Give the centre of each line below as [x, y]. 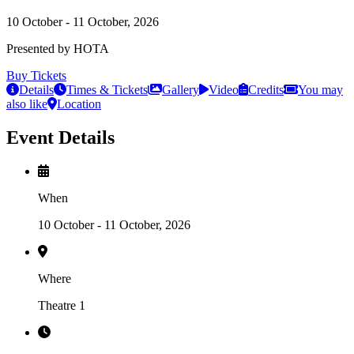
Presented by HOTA [58, 48]
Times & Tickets [107, 89]
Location [79, 104]
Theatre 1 [62, 305]
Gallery [181, 89]
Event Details [60, 137]
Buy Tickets [36, 75]
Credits [266, 89]
